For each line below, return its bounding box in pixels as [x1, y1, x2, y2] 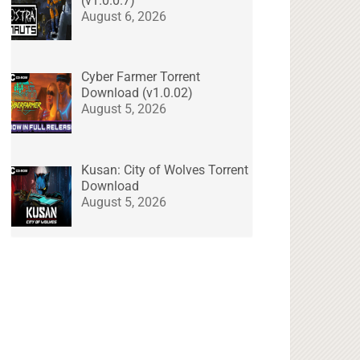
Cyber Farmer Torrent [81, 69, 201, 85]
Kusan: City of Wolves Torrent [81, 162, 249, 178]
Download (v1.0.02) [81, 85, 194, 101]
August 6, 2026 [81, 8, 167, 24]
